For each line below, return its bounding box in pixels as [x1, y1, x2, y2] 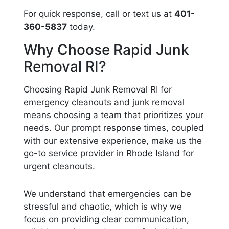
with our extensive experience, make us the [24, 135, 202, 146]
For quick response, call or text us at [24, 9, 174, 19]
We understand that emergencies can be [24, 189, 191, 199]
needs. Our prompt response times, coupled [24, 123, 204, 133]
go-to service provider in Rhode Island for [24, 148, 194, 159]
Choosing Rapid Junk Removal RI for [24, 84, 172, 95]
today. [67, 21, 95, 32]
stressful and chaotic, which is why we [24, 201, 182, 212]
